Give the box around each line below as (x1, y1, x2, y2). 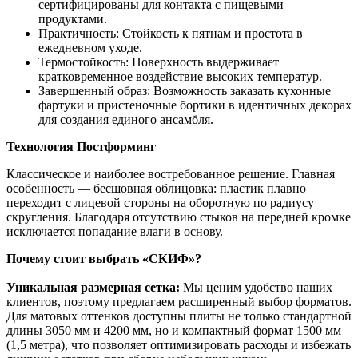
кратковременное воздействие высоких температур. (38, 69, 322, 83)
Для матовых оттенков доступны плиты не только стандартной (6, 308, 352, 323)
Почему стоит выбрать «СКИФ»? (6, 251, 201, 265)
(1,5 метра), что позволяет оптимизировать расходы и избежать (6, 337, 351, 352)
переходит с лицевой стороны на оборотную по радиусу (6, 195, 314, 209)
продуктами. (38, 11, 107, 26)
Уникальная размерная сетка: (6, 280, 183, 294)
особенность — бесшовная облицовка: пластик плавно (6, 181, 306, 195)
